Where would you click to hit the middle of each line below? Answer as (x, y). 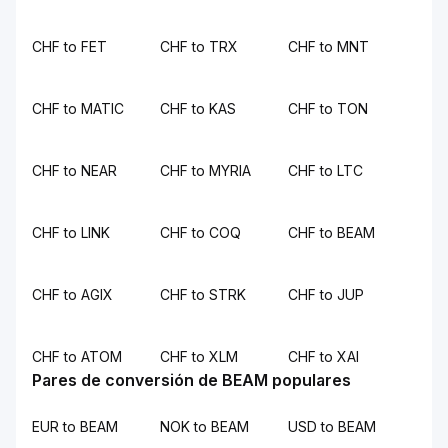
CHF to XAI (323, 356)
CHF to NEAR (74, 170)
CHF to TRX (199, 46)
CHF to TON (328, 108)
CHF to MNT (328, 46)
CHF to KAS (198, 108)
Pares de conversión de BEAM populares (191, 380)
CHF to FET (69, 46)
